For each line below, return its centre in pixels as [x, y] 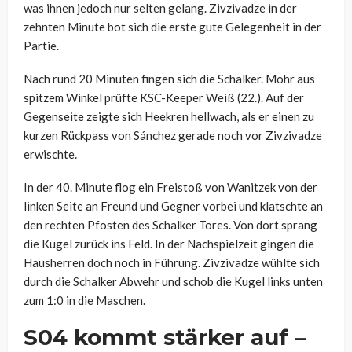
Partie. [41, 46]
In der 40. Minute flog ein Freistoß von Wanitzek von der [170, 187]
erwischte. [50, 154]
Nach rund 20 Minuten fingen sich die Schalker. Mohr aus [169, 79]
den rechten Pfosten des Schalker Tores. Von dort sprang [170, 225]
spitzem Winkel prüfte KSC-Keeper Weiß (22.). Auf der [164, 98]
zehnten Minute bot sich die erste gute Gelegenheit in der [172, 27]
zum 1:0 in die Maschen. [84, 301]
